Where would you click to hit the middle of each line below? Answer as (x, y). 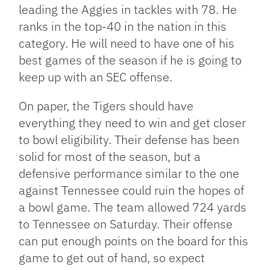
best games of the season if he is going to (130, 60)
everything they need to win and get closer (133, 123)
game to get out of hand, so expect (112, 258)
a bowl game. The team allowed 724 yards (133, 207)
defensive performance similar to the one (129, 174)
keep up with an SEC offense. (96, 77)
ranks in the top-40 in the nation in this (123, 27)
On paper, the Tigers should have (106, 106)
